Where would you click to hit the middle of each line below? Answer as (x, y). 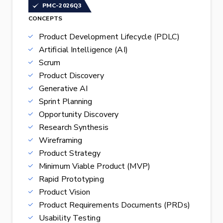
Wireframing (61, 141)
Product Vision (65, 192)
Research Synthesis (74, 128)
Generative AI (63, 89)
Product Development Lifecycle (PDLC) (109, 37)
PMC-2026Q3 (62, 6)
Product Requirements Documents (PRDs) (114, 205)
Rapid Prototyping (71, 179)
